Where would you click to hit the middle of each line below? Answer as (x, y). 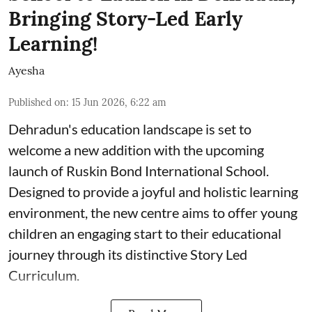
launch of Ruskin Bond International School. (139, 170)
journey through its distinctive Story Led (128, 254)
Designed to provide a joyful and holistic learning (153, 191)
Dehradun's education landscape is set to (130, 128)
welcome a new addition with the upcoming (136, 149)
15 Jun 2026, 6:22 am (119, 102)
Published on (37, 102)
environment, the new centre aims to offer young (153, 212)
